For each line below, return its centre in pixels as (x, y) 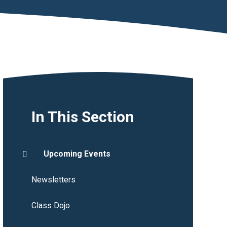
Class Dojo (50, 206)
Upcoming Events (77, 154)
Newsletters (53, 180)
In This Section (83, 117)
